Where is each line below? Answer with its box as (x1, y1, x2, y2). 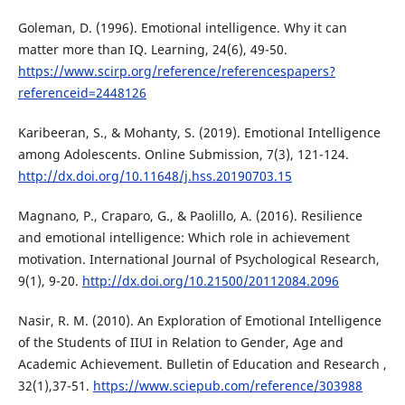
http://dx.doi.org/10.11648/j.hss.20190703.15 (17, 166, 292, 184)
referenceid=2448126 (17, 83, 146, 101)
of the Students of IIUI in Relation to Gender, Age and (17, 333, 344, 351)
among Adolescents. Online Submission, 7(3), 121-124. (17, 145, 349, 163)
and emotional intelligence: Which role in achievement (17, 228, 350, 246)
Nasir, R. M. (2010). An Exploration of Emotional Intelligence (17, 311, 381, 329)
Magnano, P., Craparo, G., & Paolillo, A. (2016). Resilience (17, 206, 363, 224)
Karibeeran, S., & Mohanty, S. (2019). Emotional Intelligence (17, 123, 381, 141)
